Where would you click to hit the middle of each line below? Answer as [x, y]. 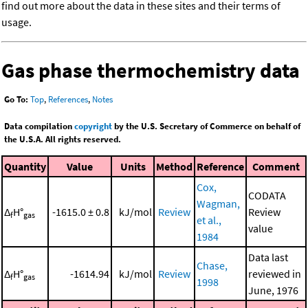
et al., [209, 220]
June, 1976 [273, 290]
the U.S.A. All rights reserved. [63, 140]
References [68, 100]
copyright [93, 126]
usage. [16, 22]
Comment [276, 166]
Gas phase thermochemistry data [151, 70]
